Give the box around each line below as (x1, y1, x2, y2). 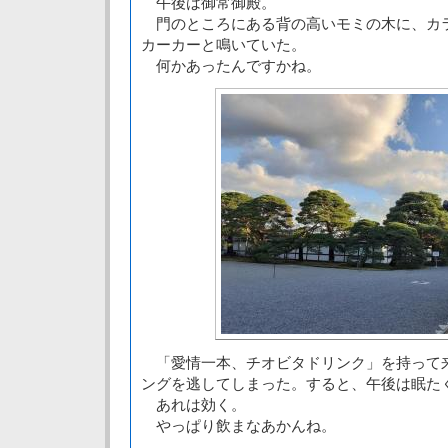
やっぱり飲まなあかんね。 (141, 417, 336, 434)
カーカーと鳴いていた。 (141, 36, 306, 53)
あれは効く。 (141, 396, 246, 413)
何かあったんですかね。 (141, 57, 321, 74)
